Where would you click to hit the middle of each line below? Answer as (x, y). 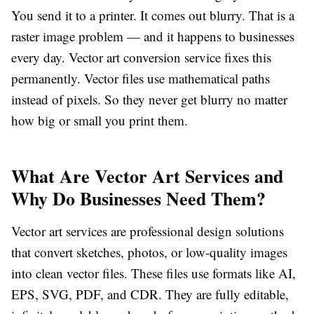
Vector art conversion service (145, 57)
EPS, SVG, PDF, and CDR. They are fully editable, (150, 294)
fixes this (246, 57)
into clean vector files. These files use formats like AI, (153, 273)
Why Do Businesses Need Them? (138, 199)
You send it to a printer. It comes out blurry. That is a (153, 15)
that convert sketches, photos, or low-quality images (149, 252)
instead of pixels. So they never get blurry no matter (149, 100)
